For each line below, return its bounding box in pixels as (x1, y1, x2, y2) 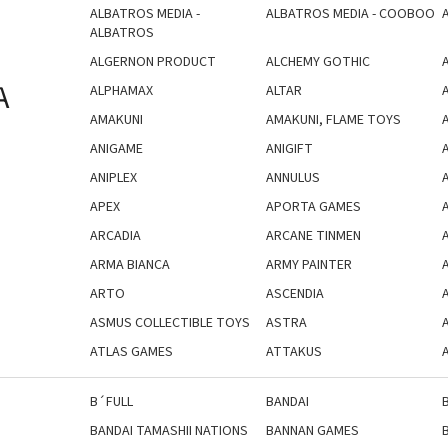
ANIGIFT (265, 138, 313, 159)
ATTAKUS (265, 341, 322, 362)
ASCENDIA (265, 283, 324, 304)
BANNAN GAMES (265, 420, 359, 441)
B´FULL (90, 391, 133, 412)
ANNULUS (265, 167, 320, 188)
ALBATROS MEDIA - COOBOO (265, 3, 435, 24)
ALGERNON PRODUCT (90, 51, 216, 72)
